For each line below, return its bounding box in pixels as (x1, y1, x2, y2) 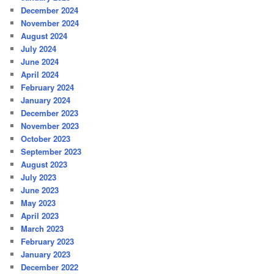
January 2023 (21, 248, 71, 261)
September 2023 (21, 146, 82, 158)
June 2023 (21, 184, 59, 196)
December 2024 (21, 4, 79, 17)
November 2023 (21, 120, 80, 132)
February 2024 (21, 81, 75, 94)
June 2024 (21, 56, 59, 68)
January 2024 (21, 94, 71, 106)
